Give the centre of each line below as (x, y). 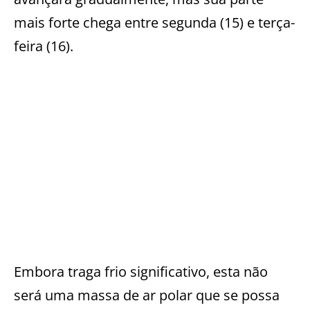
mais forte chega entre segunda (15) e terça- (154, 22)
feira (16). (44, 46)
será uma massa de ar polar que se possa (147, 295)
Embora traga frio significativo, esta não (141, 271)
